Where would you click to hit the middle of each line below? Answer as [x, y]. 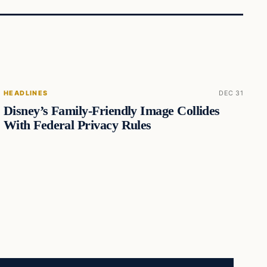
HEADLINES [26, 93]
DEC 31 [231, 93]
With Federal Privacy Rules [77, 125]
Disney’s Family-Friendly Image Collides [111, 111]
